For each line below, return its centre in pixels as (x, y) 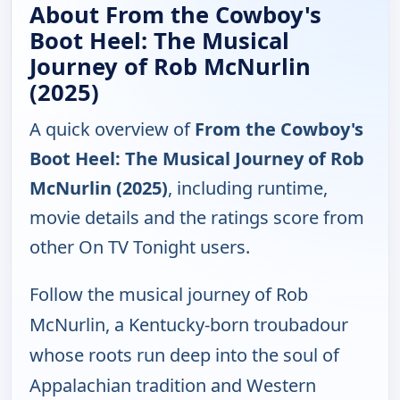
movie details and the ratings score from (197, 218)
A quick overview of (112, 129)
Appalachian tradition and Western (173, 386)
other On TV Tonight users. (140, 247)
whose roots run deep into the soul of (184, 355)
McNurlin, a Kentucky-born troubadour (189, 325)
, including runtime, (248, 188)
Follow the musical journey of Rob (169, 295)
